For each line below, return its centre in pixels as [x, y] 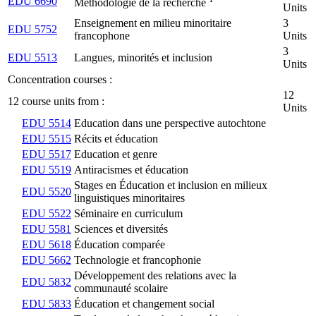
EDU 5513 [32, 57]
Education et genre [116, 154]
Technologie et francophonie [138, 260]
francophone [102, 35]
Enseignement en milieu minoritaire [153, 23]
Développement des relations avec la [155, 275]
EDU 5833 [47, 303]
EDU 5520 [47, 191]
